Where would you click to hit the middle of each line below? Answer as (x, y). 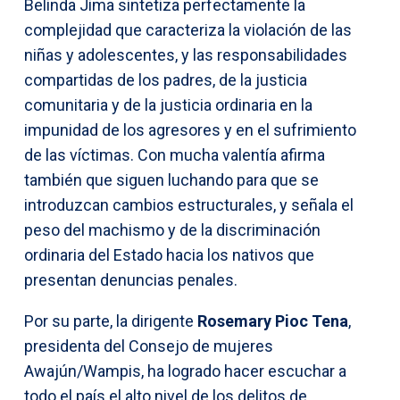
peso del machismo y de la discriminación (172, 229)
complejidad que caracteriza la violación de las (188, 29)
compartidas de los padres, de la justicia (166, 79)
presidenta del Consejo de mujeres (149, 346)
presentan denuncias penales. (131, 279)
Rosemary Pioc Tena (273, 321)
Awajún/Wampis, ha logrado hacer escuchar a (185, 371)
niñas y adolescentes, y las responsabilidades (186, 54)
